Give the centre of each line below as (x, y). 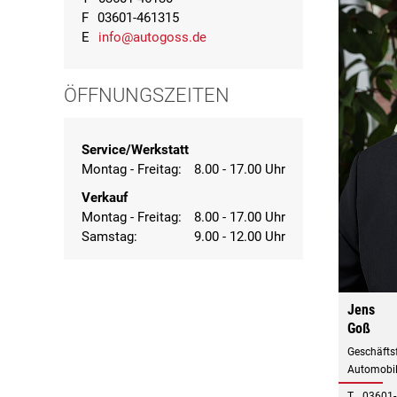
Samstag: (109, 237)
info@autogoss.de (152, 37)
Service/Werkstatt (135, 150)
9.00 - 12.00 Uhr (240, 237)
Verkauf (105, 198)
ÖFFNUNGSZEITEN (147, 95)
